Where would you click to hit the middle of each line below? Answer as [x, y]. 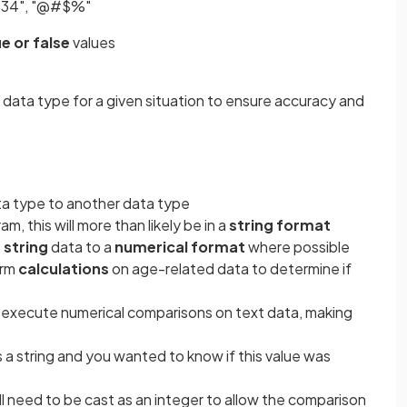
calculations [64, 268]
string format [280, 225]
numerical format [180, 247]
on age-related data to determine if [230, 268]
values [93, 42]
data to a [81, 247]
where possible [298, 247]
